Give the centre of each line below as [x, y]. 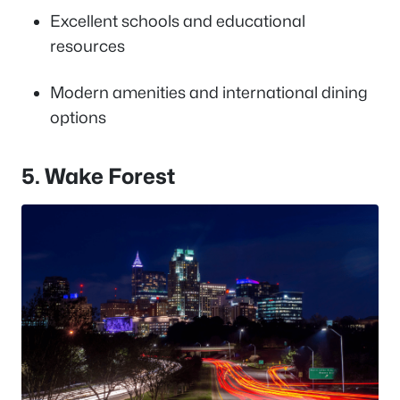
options [78, 117]
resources [87, 46]
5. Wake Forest [98, 176]
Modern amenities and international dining [209, 92]
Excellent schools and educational [178, 21]
